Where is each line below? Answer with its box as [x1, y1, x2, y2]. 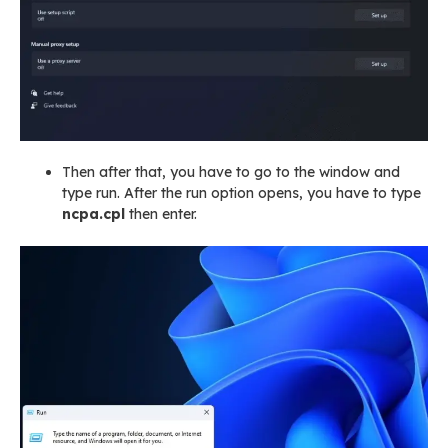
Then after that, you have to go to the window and [62, 163, 400, 182]
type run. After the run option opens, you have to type [62, 184, 421, 203]
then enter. [125, 205, 197, 224]
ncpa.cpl [62, 205, 125, 224]
